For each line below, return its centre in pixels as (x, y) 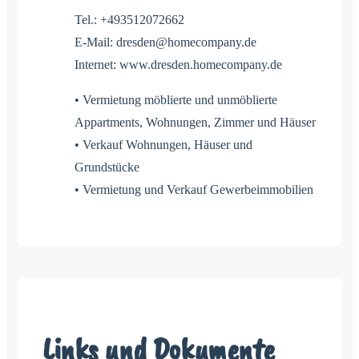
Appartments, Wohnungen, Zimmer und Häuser (195, 122)
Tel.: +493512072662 (129, 19)
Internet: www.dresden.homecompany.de (178, 64)
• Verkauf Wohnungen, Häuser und (163, 144)
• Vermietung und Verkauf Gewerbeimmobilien (194, 189)
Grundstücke (107, 167)
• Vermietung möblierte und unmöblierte (176, 99)
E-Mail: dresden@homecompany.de (165, 42)
